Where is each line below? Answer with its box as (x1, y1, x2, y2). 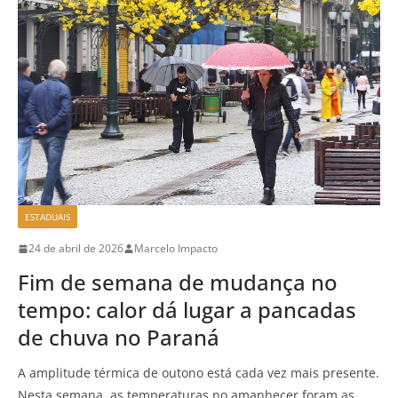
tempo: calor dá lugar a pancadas (18, 295, 356, 325)
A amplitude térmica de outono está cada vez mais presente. (18, 364, 379, 382)
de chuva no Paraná (18, 322, 219, 353)
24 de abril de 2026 (28, 241, 123, 257)
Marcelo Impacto (134, 241, 218, 257)
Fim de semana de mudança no (18, 267, 338, 298)
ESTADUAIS (25, 211, 70, 224)
